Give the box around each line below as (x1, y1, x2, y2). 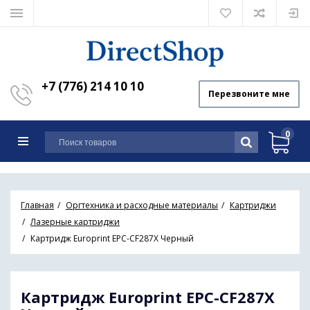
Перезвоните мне (208, 88, 290, 100)
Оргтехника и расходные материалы (66, 199, 218, 211)
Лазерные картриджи (30, 216, 120, 228)
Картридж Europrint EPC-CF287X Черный (30, 232, 194, 244)
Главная (21, 199, 54, 211)
